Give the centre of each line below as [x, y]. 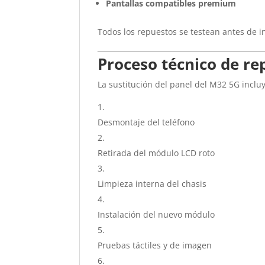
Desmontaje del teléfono [146, 122]
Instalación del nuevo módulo [156, 214]
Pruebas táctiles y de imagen [155, 245]
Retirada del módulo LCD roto [156, 153]
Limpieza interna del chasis [152, 184]
